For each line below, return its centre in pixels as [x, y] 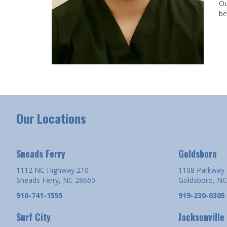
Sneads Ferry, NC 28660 [56, 180]
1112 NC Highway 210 [52, 170]
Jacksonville [201, 217]
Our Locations [51, 118]
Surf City [33, 217]
